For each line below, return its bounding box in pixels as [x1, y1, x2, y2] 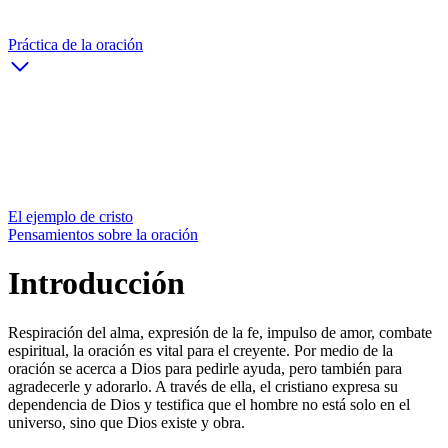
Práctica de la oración [8, 35, 143, 53]
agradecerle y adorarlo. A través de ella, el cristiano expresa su [8, 377, 398, 395]
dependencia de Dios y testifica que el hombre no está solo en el [8, 395, 410, 413]
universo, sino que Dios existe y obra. [8, 413, 245, 431]
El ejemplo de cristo [8, 207, 133, 225]
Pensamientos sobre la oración [8, 225, 198, 243]
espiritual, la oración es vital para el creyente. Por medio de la [8, 341, 393, 359]
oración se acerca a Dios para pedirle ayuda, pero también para [8, 359, 402, 377]
